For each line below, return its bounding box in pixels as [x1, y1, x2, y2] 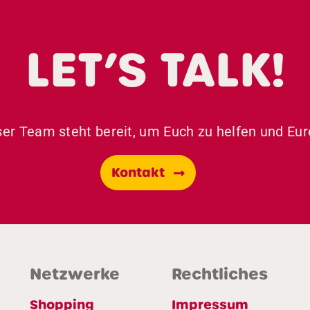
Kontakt [111, 164, 165, 182]
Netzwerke [29, 263, 120, 285]
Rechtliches [171, 263, 268, 285]
